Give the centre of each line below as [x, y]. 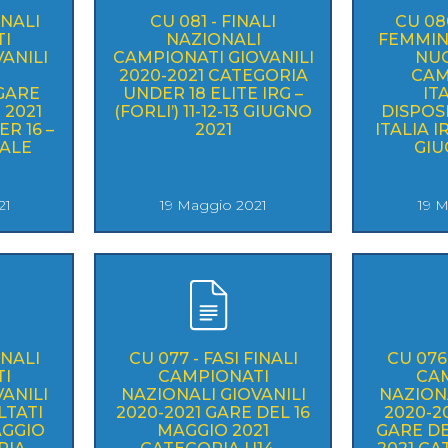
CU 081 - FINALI [213, 21]
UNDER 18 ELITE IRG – [192, 93]
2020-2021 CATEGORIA [213, 75]
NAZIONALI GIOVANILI [213, 394]
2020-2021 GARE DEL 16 [213, 412]
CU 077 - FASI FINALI [213, 358]
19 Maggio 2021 [213, 204]
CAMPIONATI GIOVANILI [213, 57]
